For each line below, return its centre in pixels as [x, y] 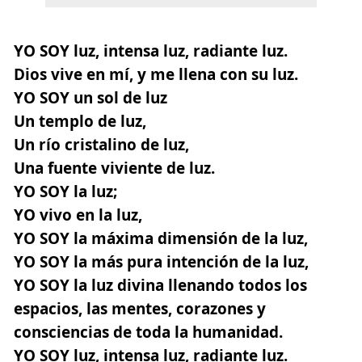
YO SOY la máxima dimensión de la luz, [161, 238]
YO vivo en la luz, [78, 215]
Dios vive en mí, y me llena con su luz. [156, 74]
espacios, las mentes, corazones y [140, 308]
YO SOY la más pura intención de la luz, [161, 261]
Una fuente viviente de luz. [114, 168]
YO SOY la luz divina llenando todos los [160, 285]
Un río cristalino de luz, [101, 144]
